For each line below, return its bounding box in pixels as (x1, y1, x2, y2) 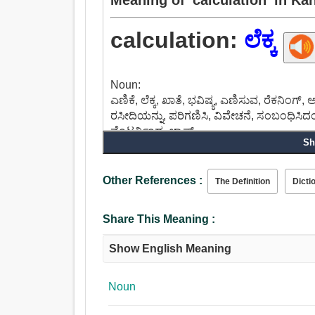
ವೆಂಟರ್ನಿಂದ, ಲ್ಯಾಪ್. (110, 125, 198, 138)
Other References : (103, 174, 203, 187)
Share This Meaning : (103, 213, 216, 226)
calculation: (110, 27, 245, 53)
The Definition (215, 176, 271, 187)
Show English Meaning (109, 243, 232, 255)
